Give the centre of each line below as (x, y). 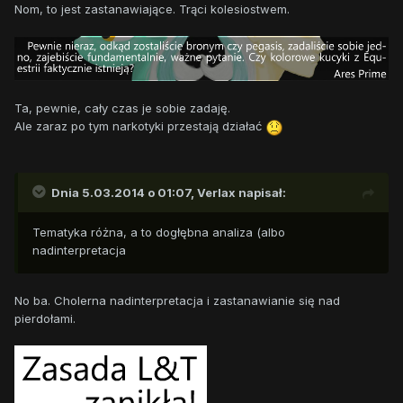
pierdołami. (45, 318)
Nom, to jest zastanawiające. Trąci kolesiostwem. (152, 9)
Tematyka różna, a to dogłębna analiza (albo (159, 232)
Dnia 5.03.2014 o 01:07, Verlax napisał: (169, 192)
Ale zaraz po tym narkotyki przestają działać (140, 126)
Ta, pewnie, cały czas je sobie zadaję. (122, 108)
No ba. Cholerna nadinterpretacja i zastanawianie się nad (177, 300)
